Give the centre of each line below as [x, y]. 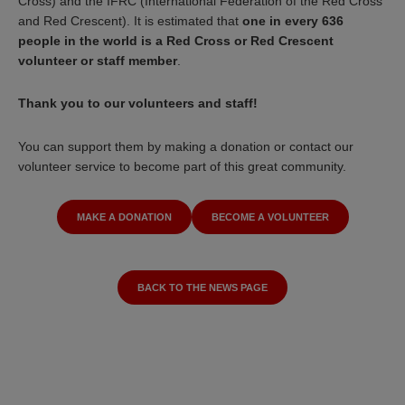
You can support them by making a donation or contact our [186, 147]
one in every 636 [291, 20]
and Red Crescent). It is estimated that [128, 20]
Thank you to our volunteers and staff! [138, 104]
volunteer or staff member [98, 60]
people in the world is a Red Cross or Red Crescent [176, 40]
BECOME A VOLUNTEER [270, 217]
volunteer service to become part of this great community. [182, 167]
